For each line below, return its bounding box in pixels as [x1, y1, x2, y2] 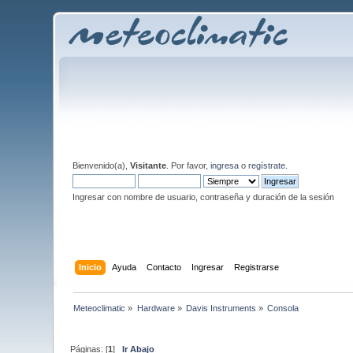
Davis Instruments [186, 303, 257, 313]
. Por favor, [166, 161, 211, 170]
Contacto [146, 262, 181, 272]
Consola [267, 303, 299, 313]
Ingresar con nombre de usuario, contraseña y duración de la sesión [72, 192, 335, 202]
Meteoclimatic [73, 303, 126, 313]
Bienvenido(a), [72, 161, 131, 170]
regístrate [248, 161, 286, 170]
